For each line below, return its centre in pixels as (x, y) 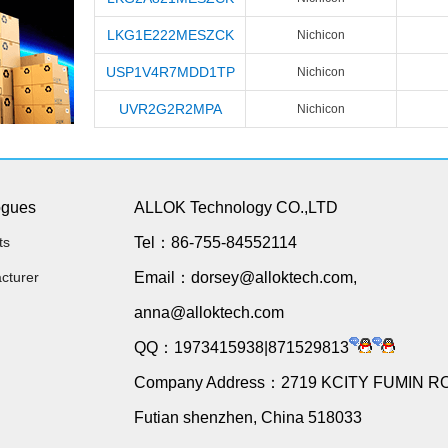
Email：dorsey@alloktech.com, (245, 277)
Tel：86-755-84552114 (215, 242)
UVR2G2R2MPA (170, 109)
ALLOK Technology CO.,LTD (236, 207)
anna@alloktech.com (209, 312)
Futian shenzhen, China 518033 (248, 417)
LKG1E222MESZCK (170, 35)
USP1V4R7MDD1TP (170, 72)
